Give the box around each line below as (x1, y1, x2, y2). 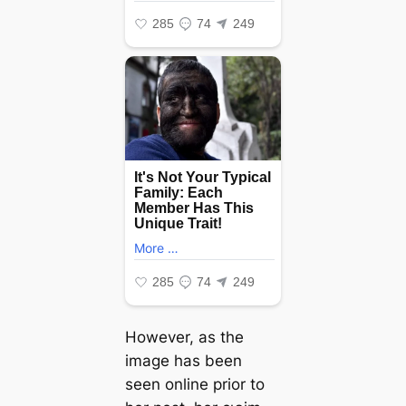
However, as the (124, 327, 244, 346)
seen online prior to (124, 374, 265, 393)
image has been (124, 351, 242, 370)
